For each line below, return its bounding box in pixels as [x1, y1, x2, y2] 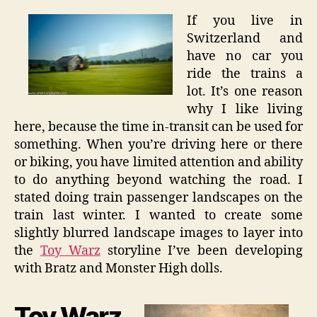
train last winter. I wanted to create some [14, 207, 303, 224]
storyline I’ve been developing [100, 242, 304, 259]
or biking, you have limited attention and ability [14, 154, 303, 171]
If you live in [187, 12, 303, 29]
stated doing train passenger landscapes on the [14, 189, 303, 206]
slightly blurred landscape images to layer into [14, 224, 303, 241]
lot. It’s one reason [187, 83, 303, 100]
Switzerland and [187, 30, 303, 47]
